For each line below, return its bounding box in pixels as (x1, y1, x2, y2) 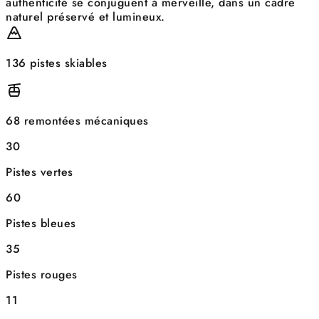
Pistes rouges (6, 266, 78, 283)
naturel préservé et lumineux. (6, 9, 165, 26)
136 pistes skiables (6, 55, 108, 72)
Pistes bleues (6, 215, 76, 232)
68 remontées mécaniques (6, 113, 149, 130)
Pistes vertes (6, 164, 73, 181)
